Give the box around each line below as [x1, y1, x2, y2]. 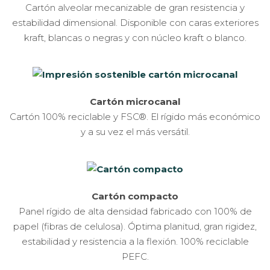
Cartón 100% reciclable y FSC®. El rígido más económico [10, 111, 260, 123]
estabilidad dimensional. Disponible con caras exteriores [11, 16, 259, 28]
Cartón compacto [92, 190, 178, 202]
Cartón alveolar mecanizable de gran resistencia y [25, 1, 245, 13]
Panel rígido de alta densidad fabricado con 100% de [18, 205, 252, 217]
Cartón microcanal [90, 96, 180, 108]
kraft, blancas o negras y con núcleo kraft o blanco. [24, 31, 246, 43]
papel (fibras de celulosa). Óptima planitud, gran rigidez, [13, 220, 257, 232]
